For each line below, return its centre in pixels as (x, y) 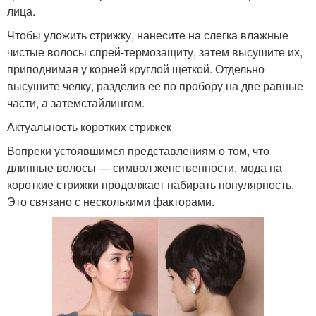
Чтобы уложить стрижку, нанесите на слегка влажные (148, 35)
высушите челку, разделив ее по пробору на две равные (155, 85)
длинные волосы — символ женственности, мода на (145, 167)
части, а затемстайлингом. (76, 102)
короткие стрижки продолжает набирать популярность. (151, 184)
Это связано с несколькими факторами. (111, 201)
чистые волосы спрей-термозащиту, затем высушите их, (155, 51)
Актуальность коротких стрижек (89, 126)
